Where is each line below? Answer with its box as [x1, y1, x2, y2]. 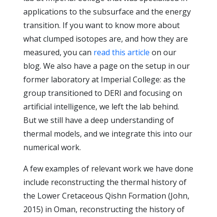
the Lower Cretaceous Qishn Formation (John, [23, 190, 189, 201]
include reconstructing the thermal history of [23, 177, 186, 187]
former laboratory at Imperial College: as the [23, 74, 186, 85]
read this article [93, 47, 150, 58]
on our [150, 47, 176, 58]
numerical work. [23, 142, 81, 153]
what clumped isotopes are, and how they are [23, 33, 188, 44]
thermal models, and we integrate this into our [23, 128, 192, 139]
